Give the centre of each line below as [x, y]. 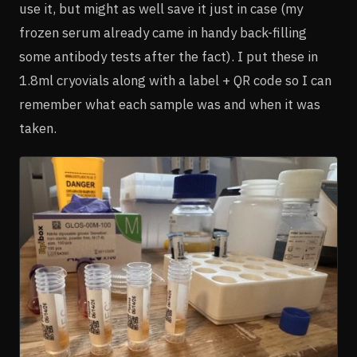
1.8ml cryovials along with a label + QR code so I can [175, 81]
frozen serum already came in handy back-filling [163, 33]
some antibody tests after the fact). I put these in [169, 57]
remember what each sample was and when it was [170, 105]
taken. [38, 129]
